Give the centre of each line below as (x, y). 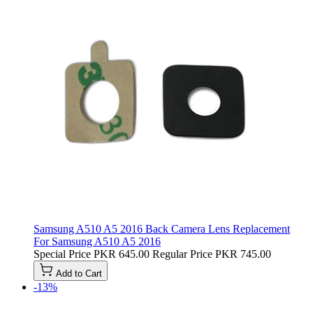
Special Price (62, 254)
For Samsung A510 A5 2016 (97, 241)
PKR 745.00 (243, 254)
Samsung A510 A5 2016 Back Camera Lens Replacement (162, 228)
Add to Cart (79, 273)
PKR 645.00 (122, 254)
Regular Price (182, 254)
